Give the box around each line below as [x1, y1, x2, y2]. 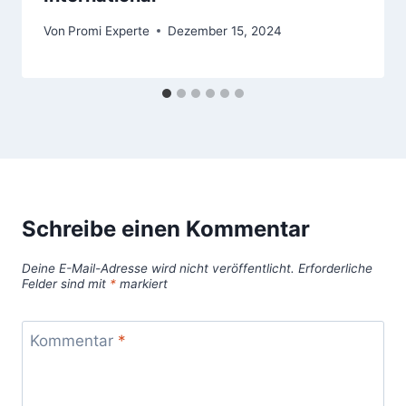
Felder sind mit [22, 276, 110, 291]
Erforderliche [298, 261, 372, 275]
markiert [116, 276, 168, 291]
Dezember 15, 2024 [168, 23, 283, 38]
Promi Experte [68, 23, 150, 38]
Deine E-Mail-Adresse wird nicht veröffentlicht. [22, 261, 295, 275]
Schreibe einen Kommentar [22, 215, 310, 242]
